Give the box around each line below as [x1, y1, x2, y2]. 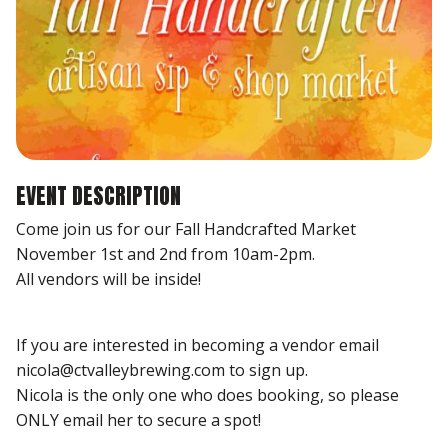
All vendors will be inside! [16, 268, 201, 291]
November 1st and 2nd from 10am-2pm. [16, 243, 315, 266]
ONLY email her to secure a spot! [16, 409, 261, 432]
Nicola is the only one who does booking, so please [16, 384, 399, 407]
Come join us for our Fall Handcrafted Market [16, 218, 356, 241]
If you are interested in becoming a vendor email [16, 334, 379, 357]
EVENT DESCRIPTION [16, 179, 181, 213]
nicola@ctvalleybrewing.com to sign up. [16, 359, 308, 382]
